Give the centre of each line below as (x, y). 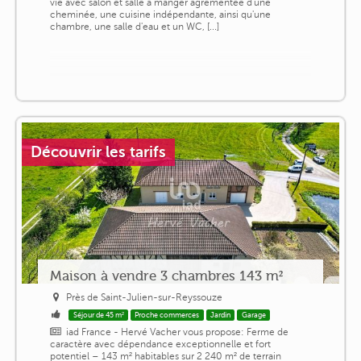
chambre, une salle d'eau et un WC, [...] (134, 26)
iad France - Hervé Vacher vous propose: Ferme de (178, 332)
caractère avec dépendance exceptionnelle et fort (160, 344)
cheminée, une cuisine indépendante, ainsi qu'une (160, 14)
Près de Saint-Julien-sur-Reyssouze (145, 297)
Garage (253, 315)
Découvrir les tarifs (98, 151)
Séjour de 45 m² (98, 315)
